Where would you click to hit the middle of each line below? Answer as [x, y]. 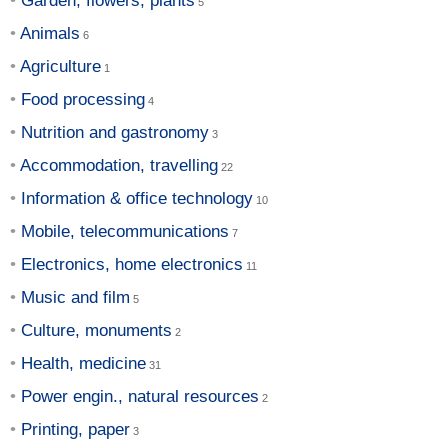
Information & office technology [137, 198]
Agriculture [60, 66]
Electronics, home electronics [132, 264]
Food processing [83, 99]
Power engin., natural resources [140, 396]
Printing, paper [75, 429]
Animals [50, 33]
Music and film [75, 297]
